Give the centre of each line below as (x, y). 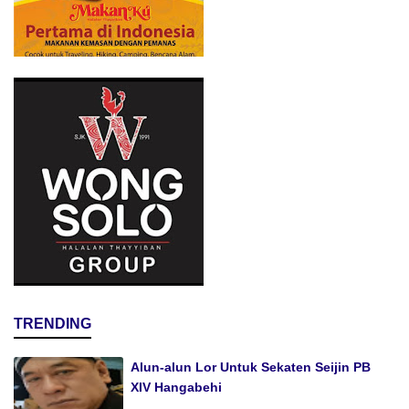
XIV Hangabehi (176, 388)
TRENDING (52, 324)
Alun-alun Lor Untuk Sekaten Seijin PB (251, 367)
